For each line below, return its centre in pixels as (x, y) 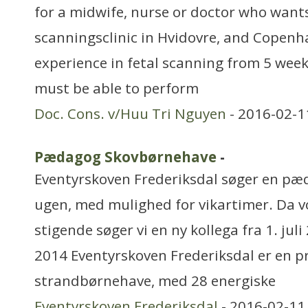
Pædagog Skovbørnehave (125, 157)
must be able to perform (117, 88)
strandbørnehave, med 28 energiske (155, 280)
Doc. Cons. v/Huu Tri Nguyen (130, 113)
